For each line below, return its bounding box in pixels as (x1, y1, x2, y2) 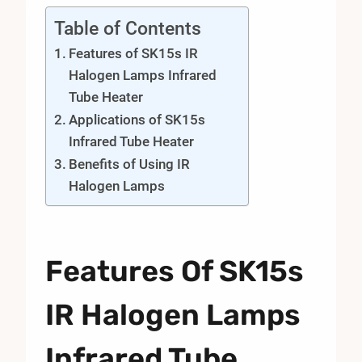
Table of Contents (54, 17, 201, 40)
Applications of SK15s (69, 111, 206, 128)
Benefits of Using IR (69, 155, 191, 172)
